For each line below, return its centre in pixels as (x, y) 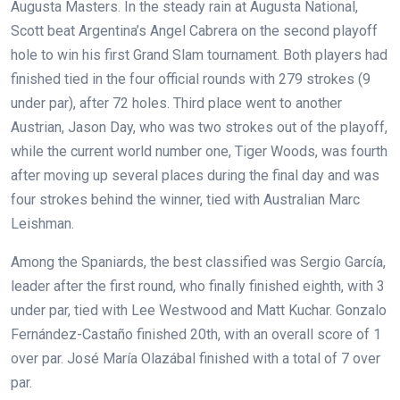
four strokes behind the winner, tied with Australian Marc (185, 200)
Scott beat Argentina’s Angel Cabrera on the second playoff (194, 31)
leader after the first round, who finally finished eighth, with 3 (198, 287)
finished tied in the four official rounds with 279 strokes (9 (191, 79)
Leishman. (42, 224)
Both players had (335, 55)
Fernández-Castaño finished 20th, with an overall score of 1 (196, 335)
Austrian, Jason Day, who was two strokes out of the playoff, (199, 128)
